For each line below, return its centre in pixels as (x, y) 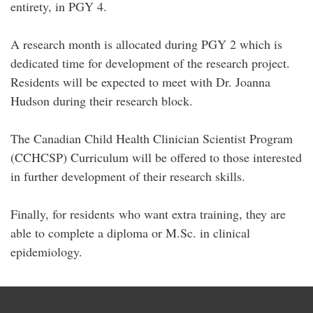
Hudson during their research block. (102, 101)
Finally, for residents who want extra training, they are (148, 214)
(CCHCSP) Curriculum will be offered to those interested (156, 157)
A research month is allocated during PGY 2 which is (146, 44)
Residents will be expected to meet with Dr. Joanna (140, 82)
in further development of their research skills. (128, 176)
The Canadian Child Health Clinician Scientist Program (152, 138)
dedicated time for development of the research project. (150, 63)
